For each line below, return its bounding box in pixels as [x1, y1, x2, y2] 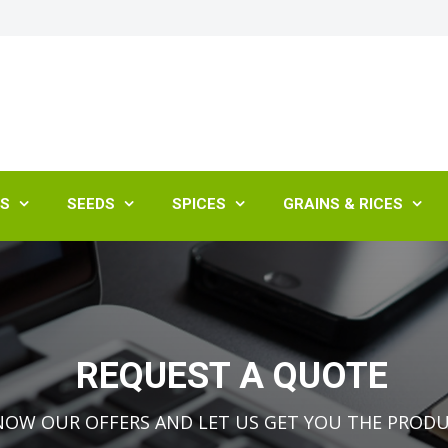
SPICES [172, 195, 226, 213]
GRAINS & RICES [283, 195, 403, 213]
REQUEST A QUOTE [75, 355, 388, 397]
